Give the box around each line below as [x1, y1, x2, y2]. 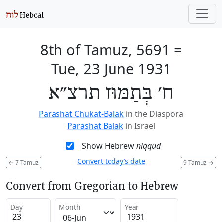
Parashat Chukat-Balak [39, 109, 124, 119]
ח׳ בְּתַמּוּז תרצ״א [48, 81, 174, 105]
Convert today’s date [77, 156, 145, 166]
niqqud [136, 140, 161, 151]
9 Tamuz [183, 158, 208, 166]
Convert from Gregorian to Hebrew [6, 179, 178, 192]
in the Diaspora [126, 109, 183, 119]
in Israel [125, 120, 155, 131]
